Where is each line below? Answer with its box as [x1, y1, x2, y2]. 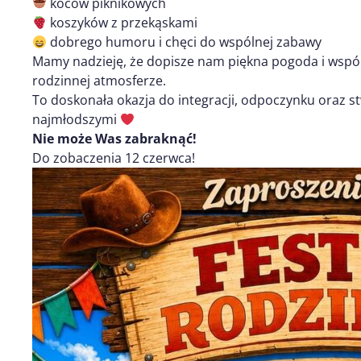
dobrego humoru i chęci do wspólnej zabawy [47, 32, 322, 51]
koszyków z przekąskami [47, 13, 198, 31]
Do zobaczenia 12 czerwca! [32, 148, 195, 167]
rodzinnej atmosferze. [32, 71, 166, 89]
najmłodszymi [32, 110, 120, 128]
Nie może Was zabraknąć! [32, 129, 197, 147]
